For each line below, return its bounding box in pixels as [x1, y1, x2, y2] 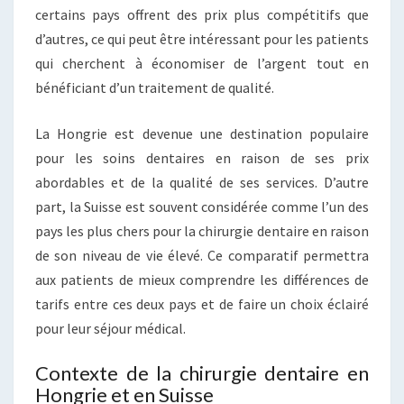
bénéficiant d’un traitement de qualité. [35, 78, 274, 96]
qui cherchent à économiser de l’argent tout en [35, 53, 369, 72]
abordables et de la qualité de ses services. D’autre [35, 172, 369, 191]
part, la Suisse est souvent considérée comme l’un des [35, 197, 369, 216]
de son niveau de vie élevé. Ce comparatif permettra [35, 245, 369, 264]
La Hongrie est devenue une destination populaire [35, 124, 369, 142]
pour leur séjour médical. [35, 318, 186, 337]
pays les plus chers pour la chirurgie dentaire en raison [35, 221, 369, 240]
